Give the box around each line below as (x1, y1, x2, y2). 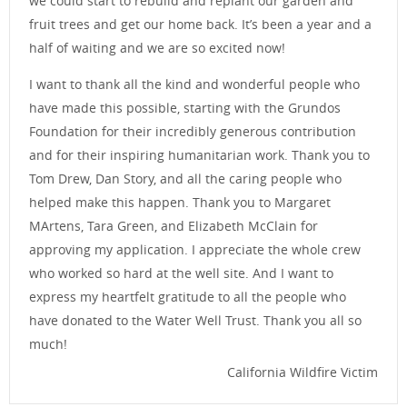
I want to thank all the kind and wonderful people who (29, 75, 360, 94)
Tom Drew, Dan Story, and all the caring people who (29, 170, 342, 188)
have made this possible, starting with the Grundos (29, 99, 341, 117)
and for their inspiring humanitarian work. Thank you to (29, 146, 370, 164)
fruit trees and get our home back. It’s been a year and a (29, 15, 372, 33)
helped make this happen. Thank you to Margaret (29, 194, 331, 212)
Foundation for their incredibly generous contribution (29, 123, 356, 141)
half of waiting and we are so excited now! (29, 38, 285, 56)
